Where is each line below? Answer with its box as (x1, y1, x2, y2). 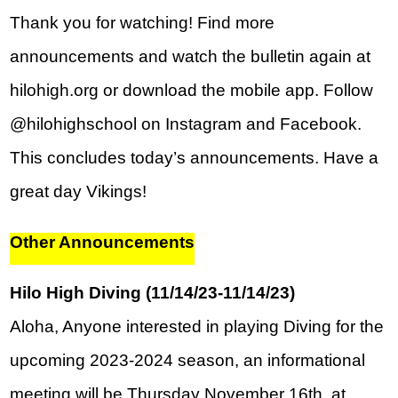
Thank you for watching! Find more (10, 13, 275, 33)
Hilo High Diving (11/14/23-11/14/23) (10, 283, 296, 303)
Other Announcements (10, 233, 195, 252)
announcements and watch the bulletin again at (10, 47, 371, 67)
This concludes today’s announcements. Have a (10, 148, 379, 168)
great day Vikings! (10, 182, 147, 202)
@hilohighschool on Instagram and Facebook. (10, 115, 362, 134)
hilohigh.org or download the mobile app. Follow (10, 81, 374, 100)
